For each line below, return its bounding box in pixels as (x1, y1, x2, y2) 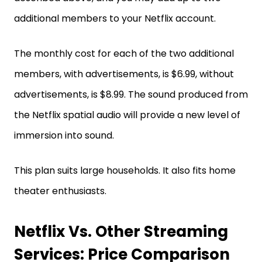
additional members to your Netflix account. (14, 11, 218, 25)
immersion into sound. (14, 128, 114, 142)
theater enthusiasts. (14, 184, 106, 198)
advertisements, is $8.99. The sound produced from (14, 87, 248, 101)
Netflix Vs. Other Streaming (14, 220, 228, 242)
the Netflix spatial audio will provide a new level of (14, 108, 240, 122)
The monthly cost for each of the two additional (14, 46, 234, 60)
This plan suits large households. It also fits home (14, 163, 236, 177)
